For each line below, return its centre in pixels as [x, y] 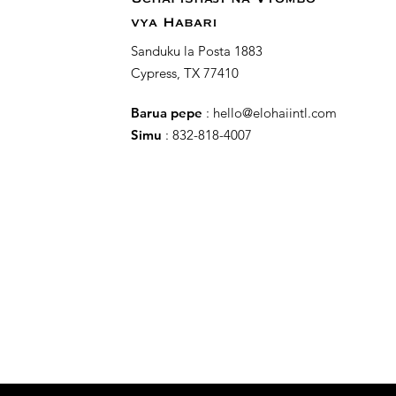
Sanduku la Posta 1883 [197, 50]
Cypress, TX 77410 [185, 72]
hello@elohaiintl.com [275, 112]
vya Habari [174, 23]
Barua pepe [167, 112]
